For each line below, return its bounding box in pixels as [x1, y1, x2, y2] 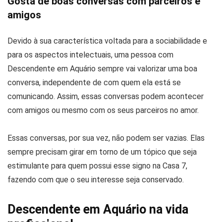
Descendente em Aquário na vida [7, 202, 188, 217]
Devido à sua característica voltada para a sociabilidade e [7, 36, 207, 46]
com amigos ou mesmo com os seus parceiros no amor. [7, 106, 199, 115]
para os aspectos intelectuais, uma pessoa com [7, 50, 173, 60]
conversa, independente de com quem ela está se [7, 78, 181, 88]
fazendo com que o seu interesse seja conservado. [7, 175, 184, 185]
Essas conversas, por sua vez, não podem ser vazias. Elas [7, 133, 205, 143]
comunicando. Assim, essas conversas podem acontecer [7, 92, 204, 102]
